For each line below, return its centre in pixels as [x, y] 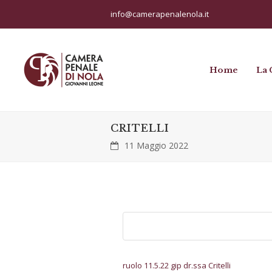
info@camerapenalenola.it [160, 14]
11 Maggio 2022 [156, 145]
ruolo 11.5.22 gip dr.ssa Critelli [177, 265]
